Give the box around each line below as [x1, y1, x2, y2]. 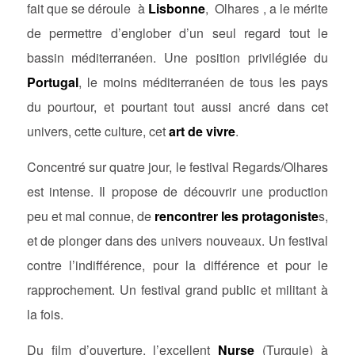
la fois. [26, 305, 63, 324]
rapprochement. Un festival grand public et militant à [26, 281, 329, 300]
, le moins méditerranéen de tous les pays [78, 73, 329, 92]
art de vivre [168, 122, 235, 141]
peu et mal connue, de [26, 207, 155, 226]
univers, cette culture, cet [26, 122, 169, 141]
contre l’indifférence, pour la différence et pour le [26, 256, 329, 275]
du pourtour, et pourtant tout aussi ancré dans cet [26, 97, 329, 116]
